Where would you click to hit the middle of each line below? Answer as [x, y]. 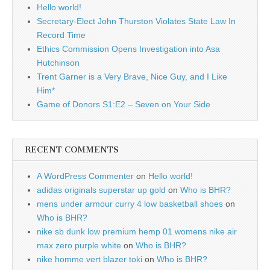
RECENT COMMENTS [72, 150]
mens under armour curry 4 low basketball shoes [130, 204]
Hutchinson [58, 63]
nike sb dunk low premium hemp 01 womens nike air [137, 231]
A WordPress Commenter [85, 176]
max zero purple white [79, 245]
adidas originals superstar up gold [101, 190]
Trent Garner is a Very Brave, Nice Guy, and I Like [132, 77]
